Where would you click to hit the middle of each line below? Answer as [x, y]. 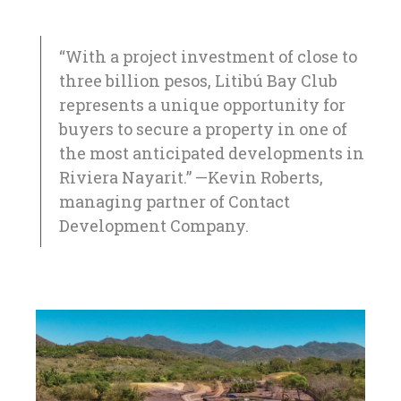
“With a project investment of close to [208, 57]
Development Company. [154, 226]
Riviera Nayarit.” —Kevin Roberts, [191, 178]
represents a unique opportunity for [202, 105]
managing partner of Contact [175, 202]
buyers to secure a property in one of [203, 129]
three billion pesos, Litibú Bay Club [198, 81]
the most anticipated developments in [212, 154]
